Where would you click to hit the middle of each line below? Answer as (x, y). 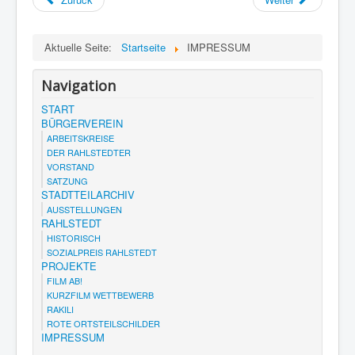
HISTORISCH (74, 237)
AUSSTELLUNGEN (84, 209)
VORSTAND (71, 166)
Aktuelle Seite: (81, 47)
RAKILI (60, 309)
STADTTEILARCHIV (88, 194)
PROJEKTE (69, 265)
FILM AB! (65, 280)
